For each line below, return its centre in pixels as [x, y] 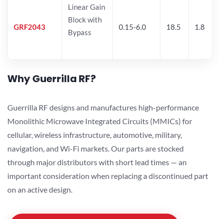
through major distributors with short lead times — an [97, 162]
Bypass [80, 32]
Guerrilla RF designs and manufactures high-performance [103, 107]
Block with [85, 19]
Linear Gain [87, 7]
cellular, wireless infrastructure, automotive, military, [95, 134]
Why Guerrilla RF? [52, 78]
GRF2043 [30, 27]
